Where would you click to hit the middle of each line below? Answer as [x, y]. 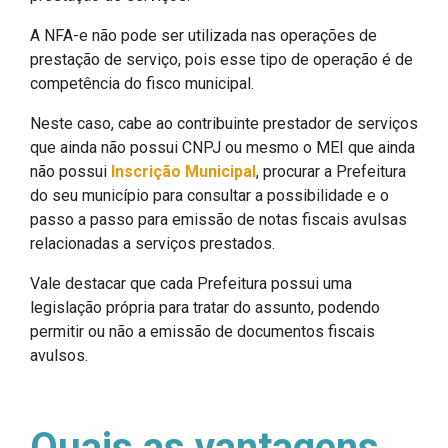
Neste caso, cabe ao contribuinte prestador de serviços [224, 124]
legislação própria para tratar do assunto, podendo [205, 308]
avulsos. [59, 356]
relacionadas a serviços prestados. [152, 244]
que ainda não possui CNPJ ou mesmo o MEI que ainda [222, 148]
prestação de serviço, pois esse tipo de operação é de [221, 60]
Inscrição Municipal [183, 172]
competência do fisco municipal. [142, 84]
